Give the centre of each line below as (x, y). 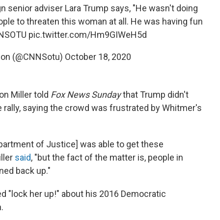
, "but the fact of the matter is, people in (107, 157)
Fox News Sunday (86, 95)
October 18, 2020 (98, 57)
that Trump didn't (155, 95)
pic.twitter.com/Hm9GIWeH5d (88, 35)
